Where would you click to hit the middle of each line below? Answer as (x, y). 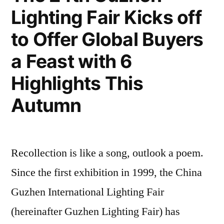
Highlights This (77, 83)
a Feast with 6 (72, 61)
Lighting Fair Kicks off (106, 17)
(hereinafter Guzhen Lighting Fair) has (95, 212)
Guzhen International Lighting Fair (87, 192)
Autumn (46, 105)
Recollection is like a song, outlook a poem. (107, 153)
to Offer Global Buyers (107, 39)
